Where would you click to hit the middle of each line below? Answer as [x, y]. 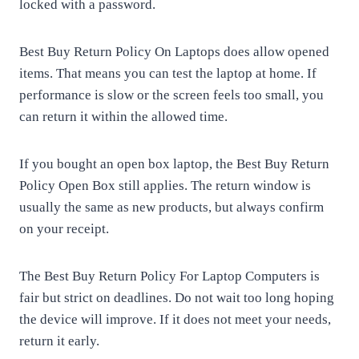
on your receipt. [64, 229]
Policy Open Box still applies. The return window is [165, 186]
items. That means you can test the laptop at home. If [168, 73]
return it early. [59, 341]
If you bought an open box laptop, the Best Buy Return [174, 164]
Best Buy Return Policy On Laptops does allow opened [174, 52]
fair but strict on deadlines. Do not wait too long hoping [177, 298]
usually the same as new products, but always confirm [171, 207]
